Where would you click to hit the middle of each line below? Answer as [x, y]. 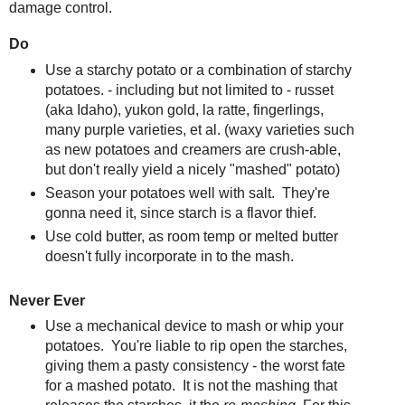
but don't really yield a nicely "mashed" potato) [192, 169]
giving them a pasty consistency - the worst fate [195, 366]
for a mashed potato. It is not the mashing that [191, 386]
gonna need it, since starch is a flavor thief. [180, 212]
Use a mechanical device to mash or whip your [194, 326]
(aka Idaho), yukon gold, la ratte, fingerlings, [184, 109]
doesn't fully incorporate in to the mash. [169, 256]
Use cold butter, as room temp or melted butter [191, 236]
